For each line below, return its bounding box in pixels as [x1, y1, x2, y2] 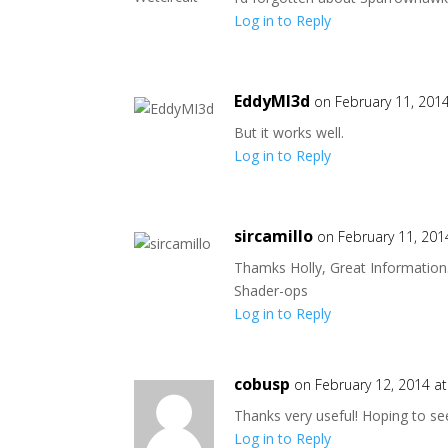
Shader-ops [234, 281, 309, 300]
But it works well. [234, 123, 345, 142]
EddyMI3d [234, 90, 311, 112]
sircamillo [234, 225, 314, 247]
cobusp [234, 373, 291, 395]
